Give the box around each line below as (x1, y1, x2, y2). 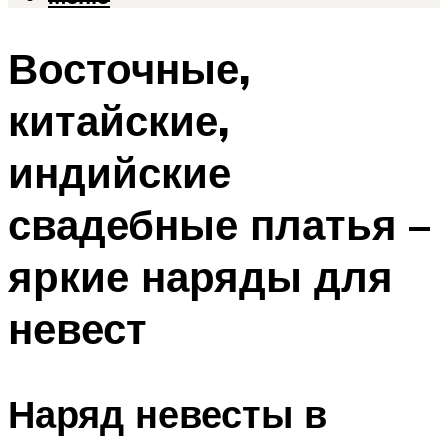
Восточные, (8, 42, 250, 95)
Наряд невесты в (8, 388, 327, 438)
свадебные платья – (8, 198, 430, 251)
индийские (8, 146, 231, 199)
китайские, (8, 94, 229, 147)
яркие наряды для (8, 250, 393, 303)
